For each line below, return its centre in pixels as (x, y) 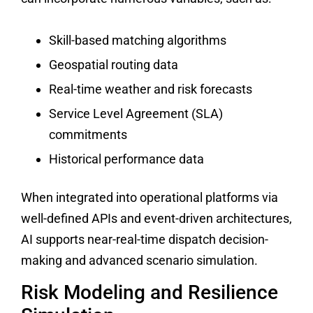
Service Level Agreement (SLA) (136, 113)
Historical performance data (126, 159)
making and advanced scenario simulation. (139, 260)
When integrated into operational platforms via (150, 197)
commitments (88, 134)
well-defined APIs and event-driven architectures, (156, 218)
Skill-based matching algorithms (138, 40)
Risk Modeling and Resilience (150, 293)
